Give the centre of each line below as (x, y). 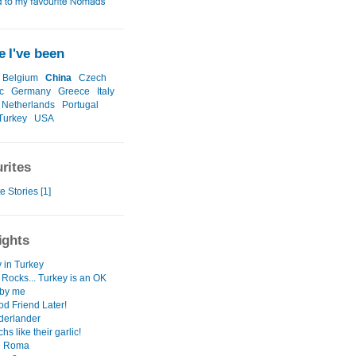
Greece (74, 92)
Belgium (20, 78)
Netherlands (28, 105)
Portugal (80, 105)
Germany (31, 92)
